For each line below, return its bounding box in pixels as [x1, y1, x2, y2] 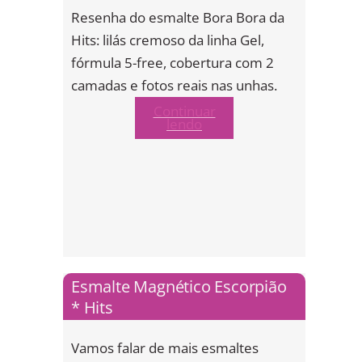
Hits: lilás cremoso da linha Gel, [71, 30, 264, 49]
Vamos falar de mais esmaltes [71, 338, 259, 357]
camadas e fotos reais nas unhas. [71, 75, 277, 95]
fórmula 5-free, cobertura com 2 [71, 53, 274, 72]
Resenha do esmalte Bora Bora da [71, 7, 284, 27]
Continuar [153, 101, 216, 120]
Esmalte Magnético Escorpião [71, 274, 287, 297]
